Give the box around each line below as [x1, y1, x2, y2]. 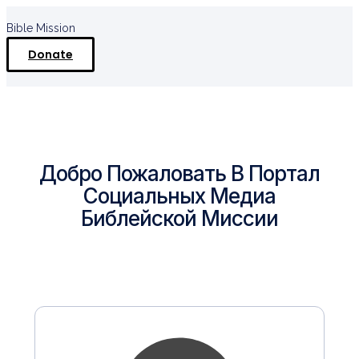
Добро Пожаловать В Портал [39, 160, 320, 186]
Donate [28, 46, 73, 63]
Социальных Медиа [83, 183, 276, 208]
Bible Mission [6, 22, 75, 35]
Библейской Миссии [81, 205, 278, 231]
